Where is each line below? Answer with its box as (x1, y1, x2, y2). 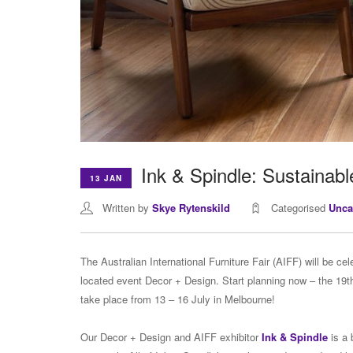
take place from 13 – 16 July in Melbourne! (80, 292, 275, 307)
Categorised (271, 200, 329, 216)
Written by (102, 200, 152, 216)
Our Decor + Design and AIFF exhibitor (80, 329, 262, 345)
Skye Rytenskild (152, 200, 230, 216)
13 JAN (90, 172, 122, 184)
